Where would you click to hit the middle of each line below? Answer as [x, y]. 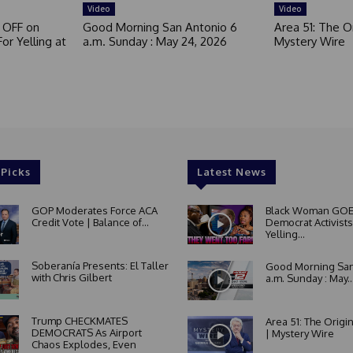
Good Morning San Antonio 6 [160, 28]
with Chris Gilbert [71, 277]
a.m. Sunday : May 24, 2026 [155, 42]
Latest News [231, 172]
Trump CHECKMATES [79, 320]
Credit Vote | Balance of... [90, 223]
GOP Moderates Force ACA [94, 211]
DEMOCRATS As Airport [86, 332]
